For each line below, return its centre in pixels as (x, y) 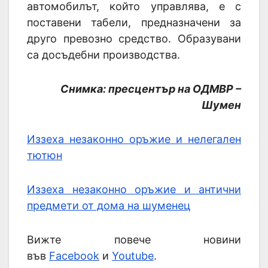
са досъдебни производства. (103, 55)
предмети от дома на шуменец (109, 206)
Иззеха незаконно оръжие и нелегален (134, 139)
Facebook (74, 256)
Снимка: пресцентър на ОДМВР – (151, 89)
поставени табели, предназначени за (134, 23)
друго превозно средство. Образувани (134, 39)
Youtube (133, 256)
